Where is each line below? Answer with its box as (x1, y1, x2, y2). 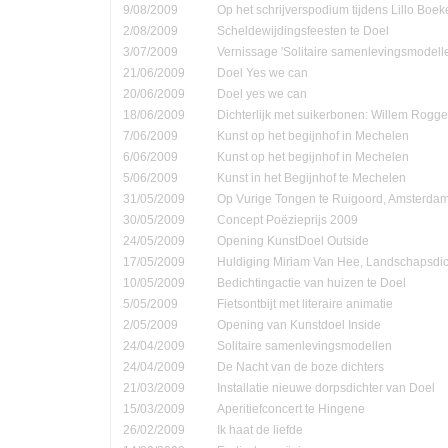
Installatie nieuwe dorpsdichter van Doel (217, 381, 435, 394)
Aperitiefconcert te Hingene (217, 402, 365, 415)
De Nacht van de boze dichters (217, 360, 384, 373)
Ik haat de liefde (217, 423, 303, 436)
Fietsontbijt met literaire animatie (217, 297, 393, 310)
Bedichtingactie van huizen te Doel (217, 276, 406, 289)
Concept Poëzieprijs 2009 (217, 213, 358, 226)
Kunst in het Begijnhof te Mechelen (217, 171, 406, 184)
